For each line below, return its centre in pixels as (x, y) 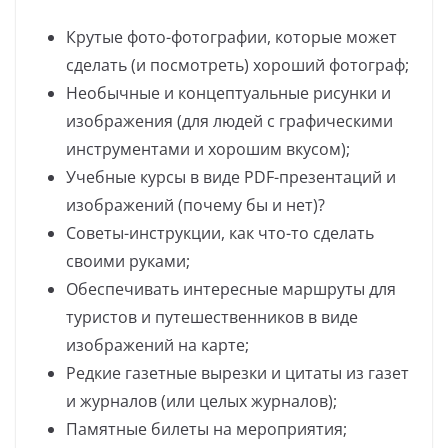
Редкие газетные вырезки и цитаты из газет (237, 372)
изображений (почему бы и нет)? (195, 204)
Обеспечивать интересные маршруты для (231, 288)
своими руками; (128, 260)
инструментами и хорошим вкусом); (208, 148)
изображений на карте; (157, 344)
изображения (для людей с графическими (229, 120)
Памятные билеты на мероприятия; (206, 428)
